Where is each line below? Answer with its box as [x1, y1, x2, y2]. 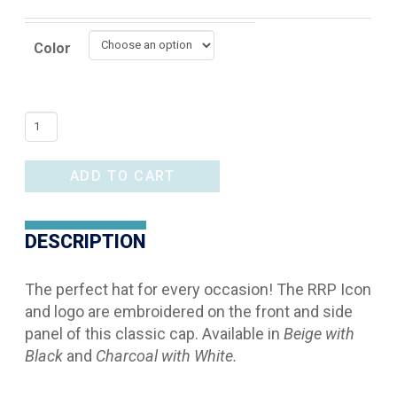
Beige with [284, 324, 355, 344]
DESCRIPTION [25, 230, 147, 253]
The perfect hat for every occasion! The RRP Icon [25, 280, 372, 300]
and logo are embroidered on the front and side [25, 302, 354, 322]
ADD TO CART [69, 167, 175, 185]
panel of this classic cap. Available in [25, 324, 284, 344]
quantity [24, 185, 74, 203]
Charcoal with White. [92, 346, 242, 366]
